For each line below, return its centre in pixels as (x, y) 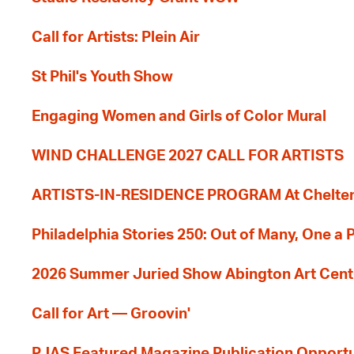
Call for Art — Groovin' (111, 314)
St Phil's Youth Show (102, 77)
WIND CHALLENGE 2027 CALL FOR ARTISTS (188, 156)
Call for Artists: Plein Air (116, 38)
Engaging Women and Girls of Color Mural (179, 117)
